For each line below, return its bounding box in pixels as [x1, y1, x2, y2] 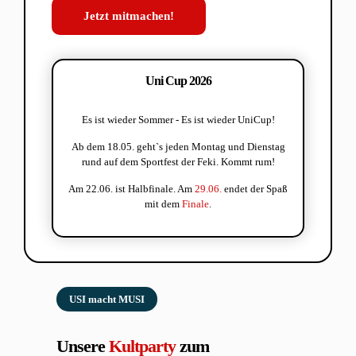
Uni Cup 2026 [145, 73, 211, 87]
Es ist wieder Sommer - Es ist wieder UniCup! [81, 113, 275, 126]
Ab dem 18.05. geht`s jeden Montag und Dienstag [71, 140, 285, 153]
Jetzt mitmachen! [83, 10, 174, 22]
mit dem [145, 197, 182, 210]
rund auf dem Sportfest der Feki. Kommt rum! [81, 155, 275, 168]
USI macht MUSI [69, 292, 145, 305]
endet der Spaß [222, 182, 288, 195]
